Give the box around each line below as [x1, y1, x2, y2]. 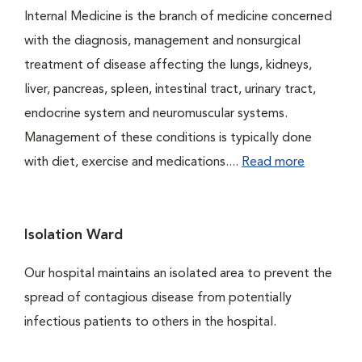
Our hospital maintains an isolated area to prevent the [24, 267, 332, 280]
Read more [242, 156, 305, 169]
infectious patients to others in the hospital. [24, 316, 276, 329]
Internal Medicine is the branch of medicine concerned [24, 11, 332, 23]
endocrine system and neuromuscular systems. [24, 107, 288, 120]
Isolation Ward [24, 228, 123, 242]
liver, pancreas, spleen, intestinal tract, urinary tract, [24, 83, 316, 96]
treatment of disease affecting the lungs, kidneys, [24, 59, 312, 72]
